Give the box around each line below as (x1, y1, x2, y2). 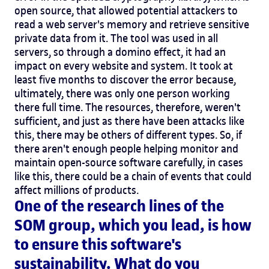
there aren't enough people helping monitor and (14, 141, 238, 156)
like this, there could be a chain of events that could (14, 169, 252, 183)
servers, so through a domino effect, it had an (14, 44, 226, 59)
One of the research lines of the (14, 196, 224, 216)
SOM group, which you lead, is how (14, 215, 252, 235)
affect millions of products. (14, 183, 139, 197)
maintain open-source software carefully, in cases (14, 155, 243, 169)
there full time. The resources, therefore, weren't (14, 100, 241, 114)
